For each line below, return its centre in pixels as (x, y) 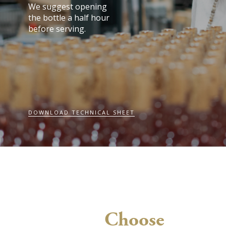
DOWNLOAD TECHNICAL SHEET (82, 112)
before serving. (57, 29)
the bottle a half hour (69, 17)
